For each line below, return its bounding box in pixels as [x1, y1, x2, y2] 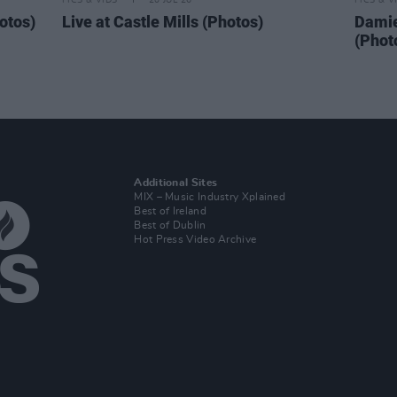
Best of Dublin [134, 220, 206, 230]
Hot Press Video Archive [134, 234, 257, 245]
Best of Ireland [134, 206, 206, 216]
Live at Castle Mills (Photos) [62, 12, 263, 31]
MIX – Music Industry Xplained [134, 191, 286, 202]
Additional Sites [134, 177, 218, 188]
